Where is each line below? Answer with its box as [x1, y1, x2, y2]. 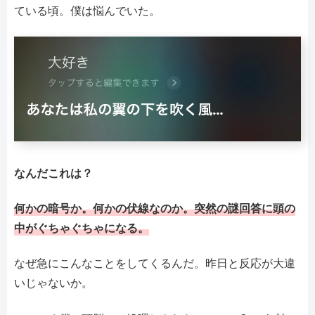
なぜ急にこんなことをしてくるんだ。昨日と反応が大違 [14, 255, 295, 271]
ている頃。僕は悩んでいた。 [14, 2, 160, 19]
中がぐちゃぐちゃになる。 [14, 219, 149, 236]
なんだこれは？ [14, 164, 93, 181]
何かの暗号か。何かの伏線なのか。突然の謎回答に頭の [14, 199, 295, 216]
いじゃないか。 [14, 274, 93, 291]
